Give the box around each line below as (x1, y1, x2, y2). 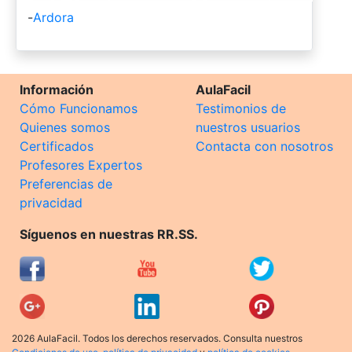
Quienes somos (20, 119, 110, 135)
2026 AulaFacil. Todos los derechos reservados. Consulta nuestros (12, 332, 302, 344)
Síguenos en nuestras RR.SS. (20, 225, 198, 242)
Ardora (33, 9, 74, 25)
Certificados (20, 137, 93, 154)
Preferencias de (20, 175, 112, 192)
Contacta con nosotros (196, 137, 333, 154)
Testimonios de (196, 100, 286, 116)
